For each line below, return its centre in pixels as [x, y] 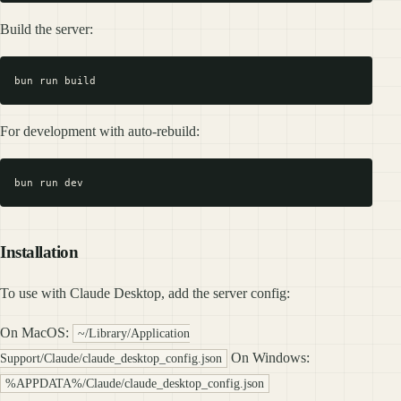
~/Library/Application [133, 333]
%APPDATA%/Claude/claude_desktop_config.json [134, 384]
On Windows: [268, 358]
